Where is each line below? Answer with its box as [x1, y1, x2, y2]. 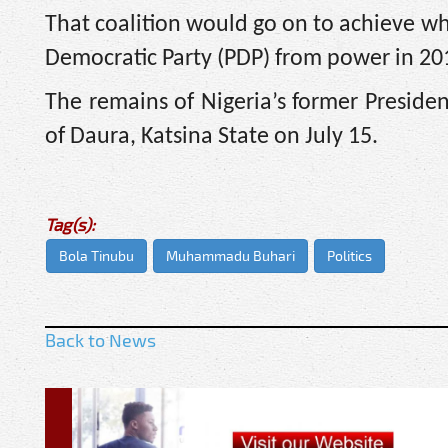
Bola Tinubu [59, 246, 134, 264]
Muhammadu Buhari [166, 246, 295, 264]
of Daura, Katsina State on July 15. [45, 125, 378, 150]
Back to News [45, 328, 156, 351]
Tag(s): [45, 213, 95, 234]
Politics [327, 246, 372, 264]
